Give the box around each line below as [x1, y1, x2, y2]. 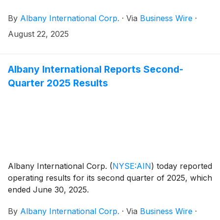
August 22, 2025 [8, 29, 69, 39]
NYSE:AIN [112, 161, 151, 171]
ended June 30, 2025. [8, 185, 89, 195]
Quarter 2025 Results [8, 77, 108, 89]
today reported [154, 161, 212, 171]
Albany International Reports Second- [8, 63, 183, 76]
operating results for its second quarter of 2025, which [8, 173, 212, 183]
